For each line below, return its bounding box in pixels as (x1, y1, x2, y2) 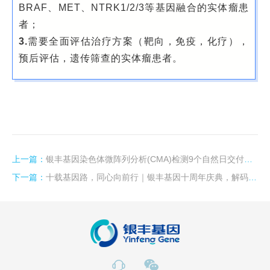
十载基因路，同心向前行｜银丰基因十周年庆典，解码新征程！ (46, 172, 248, 182)
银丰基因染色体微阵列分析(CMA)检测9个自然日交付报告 (46, 154, 244, 164)
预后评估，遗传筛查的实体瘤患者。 (19, 53, 183, 63)
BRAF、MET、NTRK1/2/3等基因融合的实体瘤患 (19, 2, 249, 13)
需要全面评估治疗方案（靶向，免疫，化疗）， (28, 36, 249, 46)
